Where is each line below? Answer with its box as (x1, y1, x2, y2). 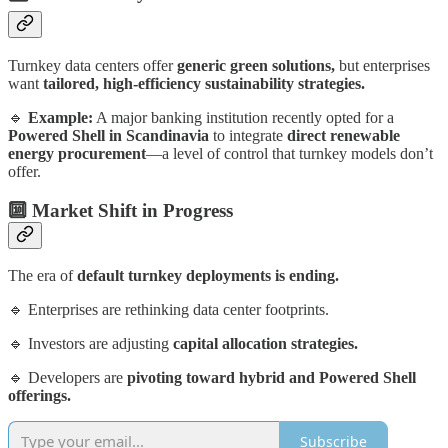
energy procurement (8, 145, 146, 162)
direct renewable (287, 127, 400, 144)
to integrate (209, 127, 287, 144)
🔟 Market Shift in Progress (8, 199, 233, 221)
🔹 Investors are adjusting (8, 335, 173, 353)
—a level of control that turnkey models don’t (146, 145, 433, 162)
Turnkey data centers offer (8, 57, 177, 74)
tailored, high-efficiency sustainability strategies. (43, 75, 365, 92)
